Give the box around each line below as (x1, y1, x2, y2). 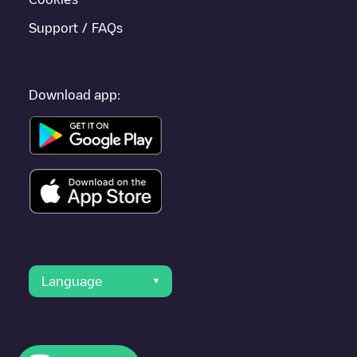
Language (41, 274, 103, 288)
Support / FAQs (29, 21, 123, 34)
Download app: (29, 88, 120, 101)
